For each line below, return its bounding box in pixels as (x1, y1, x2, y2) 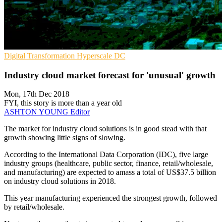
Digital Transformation (4, 51, 77, 60)
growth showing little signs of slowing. (4, 133, 125, 142)
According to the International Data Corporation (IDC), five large (4, 150, 208, 159)
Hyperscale (77, 51, 114, 60)
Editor (70, 108, 90, 116)
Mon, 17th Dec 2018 (4, 90, 69, 99)
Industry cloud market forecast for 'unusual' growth (4, 69, 216, 80)
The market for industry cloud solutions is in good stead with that (4, 124, 207, 133)
